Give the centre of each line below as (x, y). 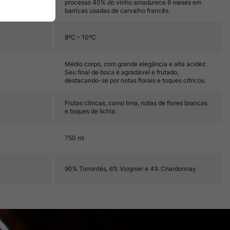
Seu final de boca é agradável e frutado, (122, 72)
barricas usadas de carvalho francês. (117, 11)
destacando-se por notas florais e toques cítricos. (135, 80)
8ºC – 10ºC (80, 37)
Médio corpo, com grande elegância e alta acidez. (136, 64)
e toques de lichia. (91, 111)
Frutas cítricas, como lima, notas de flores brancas (136, 103)
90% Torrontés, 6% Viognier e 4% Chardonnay (130, 169)
